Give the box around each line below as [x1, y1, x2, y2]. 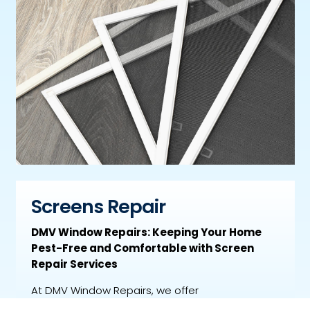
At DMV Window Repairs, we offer [31, 282, 199, 298]
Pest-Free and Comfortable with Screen [31, 240, 254, 255]
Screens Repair [31, 194, 166, 220]
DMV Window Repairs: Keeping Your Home [31, 224, 262, 239]
